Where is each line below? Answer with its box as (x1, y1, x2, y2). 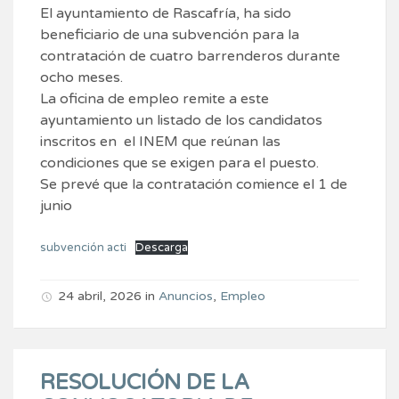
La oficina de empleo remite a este (40, 90, 269, 109)
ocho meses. (40, 69, 123, 87)
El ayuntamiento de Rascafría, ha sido (40, 4, 291, 23)
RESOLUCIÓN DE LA (40, 370, 249, 396)
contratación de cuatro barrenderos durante (40, 47, 340, 66)
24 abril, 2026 (58, 289, 142, 305)
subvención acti (40, 240, 126, 256)
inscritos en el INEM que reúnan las (40, 133, 281, 151)
